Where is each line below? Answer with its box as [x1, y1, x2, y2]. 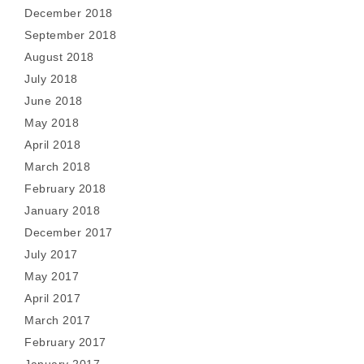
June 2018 [24, 94, 83, 107]
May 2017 [24, 270, 79, 283]
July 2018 [24, 72, 78, 85]
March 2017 [24, 314, 90, 327]
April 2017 [24, 292, 80, 305]
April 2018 [24, 138, 80, 151]
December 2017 [24, 226, 113, 239]
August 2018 [24, 50, 94, 63]
